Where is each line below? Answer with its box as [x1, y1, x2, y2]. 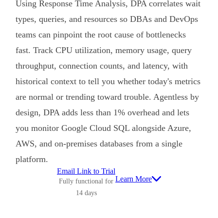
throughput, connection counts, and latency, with [16, 60, 188, 71]
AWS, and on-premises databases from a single [16, 138, 182, 148]
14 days [75, 189, 97, 197]
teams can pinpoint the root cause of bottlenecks [16, 29, 186, 39]
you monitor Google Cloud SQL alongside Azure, [16, 123, 191, 133]
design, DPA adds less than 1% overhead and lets [16, 107, 189, 117]
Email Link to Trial [57, 166, 115, 175]
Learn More [115, 174, 152, 183]
